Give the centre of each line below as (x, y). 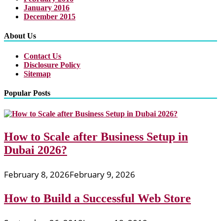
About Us (20, 36)
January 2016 (47, 7)
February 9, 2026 (102, 174)
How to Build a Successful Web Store (97, 198)
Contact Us (42, 56)
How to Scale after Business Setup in (96, 136)
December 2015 (50, 16)
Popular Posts (27, 93)
